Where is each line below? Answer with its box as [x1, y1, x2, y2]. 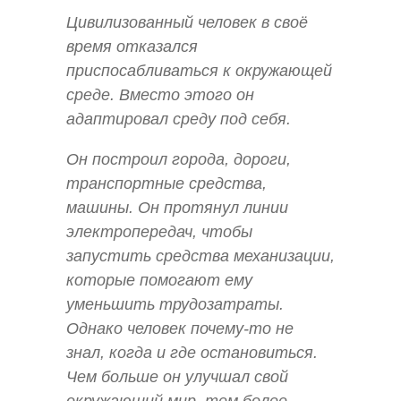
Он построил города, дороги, [66, 150, 291, 169]
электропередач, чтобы [66, 223, 252, 242]
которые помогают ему [66, 271, 252, 290]
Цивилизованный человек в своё [66, 13, 308, 31]
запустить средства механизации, [66, 247, 335, 266]
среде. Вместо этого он [66, 85, 254, 104]
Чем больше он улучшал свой [66, 368, 288, 387]
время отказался [66, 37, 198, 55]
